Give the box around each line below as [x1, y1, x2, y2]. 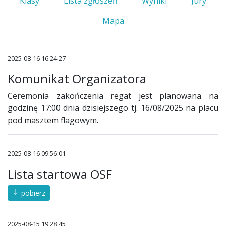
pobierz [19, 188, 45, 198]
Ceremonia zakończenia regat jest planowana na [8, 90, 218, 102]
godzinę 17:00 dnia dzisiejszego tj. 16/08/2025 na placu [8, 102, 218, 114]
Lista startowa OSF [8, 165, 112, 183]
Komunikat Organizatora [8, 70, 146, 87]
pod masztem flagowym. [8, 115, 98, 126]
